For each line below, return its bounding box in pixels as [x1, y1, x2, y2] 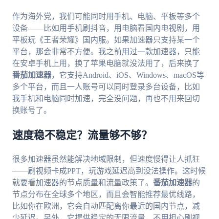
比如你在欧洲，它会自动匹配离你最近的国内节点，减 [12, 202, 200, 211]
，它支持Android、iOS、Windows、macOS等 [51, 71, 204, 80]
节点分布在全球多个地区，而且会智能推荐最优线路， [12, 190, 200, 199]
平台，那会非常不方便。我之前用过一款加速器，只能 [12, 47, 200, 56]
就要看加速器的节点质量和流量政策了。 [12, 178, 153, 187]
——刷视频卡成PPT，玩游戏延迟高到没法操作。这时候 [12, 167, 206, 175]
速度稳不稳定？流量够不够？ [12, 130, 152, 141]
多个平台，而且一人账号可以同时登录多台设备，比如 [12, 83, 200, 91]
